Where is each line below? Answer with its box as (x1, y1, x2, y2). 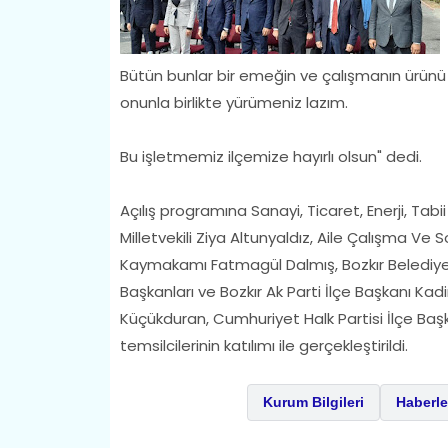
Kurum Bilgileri (262, 393, 364, 410)
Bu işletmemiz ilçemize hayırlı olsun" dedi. (119, 145, 422, 167)
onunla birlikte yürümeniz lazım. (119, 91, 348, 113)
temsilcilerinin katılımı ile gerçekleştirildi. (119, 334, 408, 356)
